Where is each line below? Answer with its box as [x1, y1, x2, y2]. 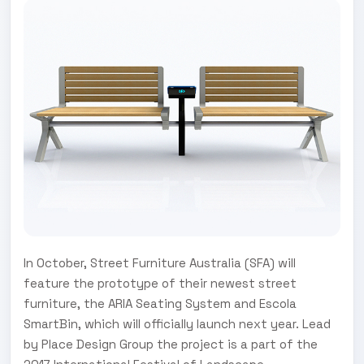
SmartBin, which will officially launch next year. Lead [24, 315, 331, 331]
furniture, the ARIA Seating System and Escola [24, 295, 297, 311]
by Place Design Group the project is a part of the [24, 336, 318, 352]
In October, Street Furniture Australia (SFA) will [24, 254, 296, 271]
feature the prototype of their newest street [24, 275, 297, 291]
